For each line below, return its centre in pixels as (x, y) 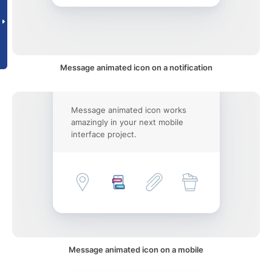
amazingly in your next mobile (127, 122)
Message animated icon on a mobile (136, 250)
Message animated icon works (128, 110)
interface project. (104, 134)
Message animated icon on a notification (136, 67)
